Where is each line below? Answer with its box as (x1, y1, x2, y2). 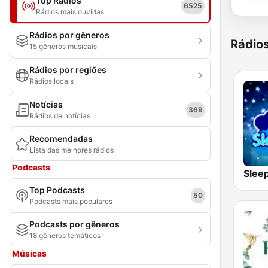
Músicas (12, 248, 47, 258)
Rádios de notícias (29, 111, 90, 120)
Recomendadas (29, 133, 93, 144)
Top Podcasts (29, 185, 85, 195)
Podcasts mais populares (29, 197, 112, 206)
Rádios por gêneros (29, 30, 109, 40)
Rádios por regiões (29, 65, 106, 75)
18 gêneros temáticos (29, 231, 100, 240)
